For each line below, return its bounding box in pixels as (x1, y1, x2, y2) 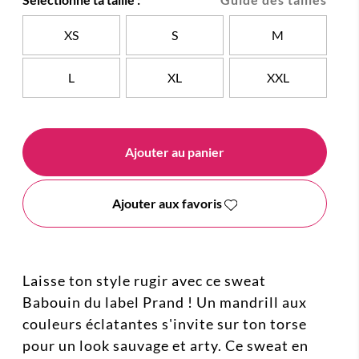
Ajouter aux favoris (112, 196, 223, 212)
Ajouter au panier (125, 144, 224, 160)
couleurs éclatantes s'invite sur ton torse (22, 315, 307, 333)
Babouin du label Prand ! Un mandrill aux (22, 293, 307, 312)
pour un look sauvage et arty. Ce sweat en (22, 337, 309, 355)
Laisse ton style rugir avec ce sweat (22, 272, 266, 290)
